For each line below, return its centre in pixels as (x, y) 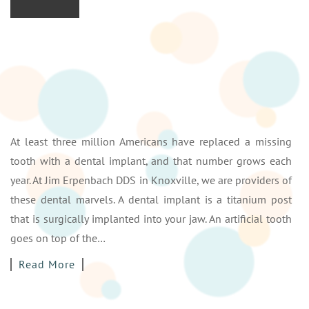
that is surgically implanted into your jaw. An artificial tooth (151, 219)
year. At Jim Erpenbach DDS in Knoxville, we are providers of (151, 180)
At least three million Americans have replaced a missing (151, 142)
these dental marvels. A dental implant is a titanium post (151, 200)
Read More (47, 265)
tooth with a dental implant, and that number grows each (151, 161)
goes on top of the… (58, 238)
